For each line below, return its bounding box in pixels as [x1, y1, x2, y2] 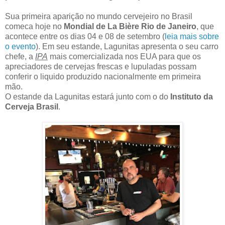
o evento [5, 42, 36, 51]
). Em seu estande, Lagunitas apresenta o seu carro [36, 42, 218, 51]
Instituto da [170, 92, 213, 101]
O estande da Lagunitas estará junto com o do [5, 92, 170, 101]
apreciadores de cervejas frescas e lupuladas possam [5, 62, 196, 71]
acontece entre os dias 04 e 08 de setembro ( [5, 32, 165, 41]
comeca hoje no [5, 22, 64, 31]
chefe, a [5, 52, 35, 61]
